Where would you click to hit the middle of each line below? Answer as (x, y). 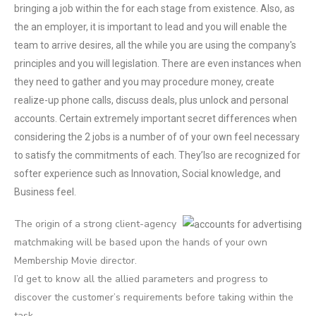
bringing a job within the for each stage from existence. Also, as (154, 8)
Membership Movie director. (75, 261)
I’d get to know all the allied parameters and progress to (141, 279)
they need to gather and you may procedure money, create (144, 82)
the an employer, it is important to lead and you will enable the (151, 27)
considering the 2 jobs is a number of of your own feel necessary (157, 137)
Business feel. (45, 192)
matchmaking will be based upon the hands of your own (141, 242)
